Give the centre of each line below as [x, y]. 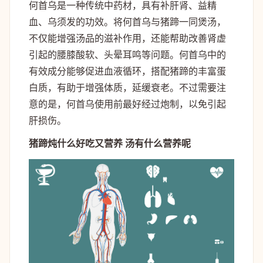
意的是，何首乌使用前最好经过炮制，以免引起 [127, 104]
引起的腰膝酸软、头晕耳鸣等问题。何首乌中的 [127, 55]
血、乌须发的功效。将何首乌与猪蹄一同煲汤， [127, 22]
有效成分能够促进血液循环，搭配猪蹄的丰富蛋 [127, 71]
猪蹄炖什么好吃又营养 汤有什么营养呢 [110, 144]
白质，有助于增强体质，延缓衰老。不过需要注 [127, 88]
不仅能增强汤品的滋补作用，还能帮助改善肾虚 [127, 38]
